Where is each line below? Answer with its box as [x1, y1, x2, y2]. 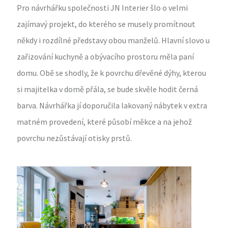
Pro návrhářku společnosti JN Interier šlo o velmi [17, 3, 188, 13]
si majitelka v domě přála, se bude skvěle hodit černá [17, 84, 198, 95]
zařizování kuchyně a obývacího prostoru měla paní [17, 51, 194, 62]
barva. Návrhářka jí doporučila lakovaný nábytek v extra [17, 100, 208, 111]
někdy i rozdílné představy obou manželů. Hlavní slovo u [17, 35, 210, 46]
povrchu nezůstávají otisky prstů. [17, 133, 132, 144]
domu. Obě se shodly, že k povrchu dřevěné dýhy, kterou [17, 68, 207, 78]
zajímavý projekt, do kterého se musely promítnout [17, 19, 196, 30]
